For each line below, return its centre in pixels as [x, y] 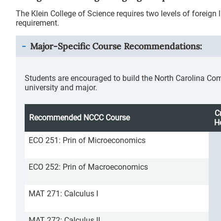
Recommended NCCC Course [79, 118]
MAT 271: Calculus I [63, 194]
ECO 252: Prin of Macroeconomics [88, 167]
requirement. [37, 23]
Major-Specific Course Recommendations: [116, 46]
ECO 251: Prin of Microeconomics [87, 140]
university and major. [61, 88]
